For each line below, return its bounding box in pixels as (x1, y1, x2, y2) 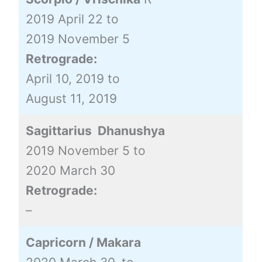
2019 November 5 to (25, 143, 146, 158)
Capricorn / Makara (25, 235, 141, 250)
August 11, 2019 (25, 91, 117, 106)
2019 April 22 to (25, 11, 119, 26)
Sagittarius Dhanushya (25, 123, 165, 138)
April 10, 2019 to (25, 71, 120, 86)
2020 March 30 (25, 163, 115, 178)
